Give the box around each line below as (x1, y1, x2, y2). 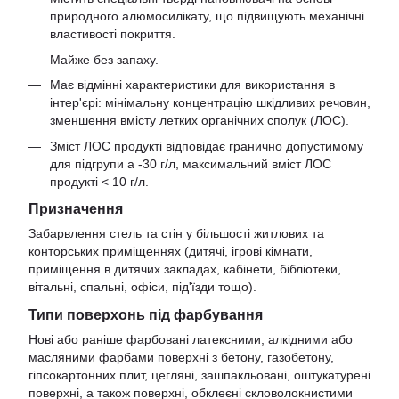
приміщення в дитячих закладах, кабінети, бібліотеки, (28, 262, 341, 277)
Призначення (28, 200, 123, 217)
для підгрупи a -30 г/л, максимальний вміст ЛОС (50, 156, 331, 171)
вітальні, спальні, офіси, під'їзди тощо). (28, 280, 256, 295)
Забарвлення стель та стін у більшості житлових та (28, 226, 324, 241)
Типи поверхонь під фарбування (28, 306, 263, 323)
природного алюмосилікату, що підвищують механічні (50, 9, 364, 24)
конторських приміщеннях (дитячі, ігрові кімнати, (28, 244, 313, 259)
